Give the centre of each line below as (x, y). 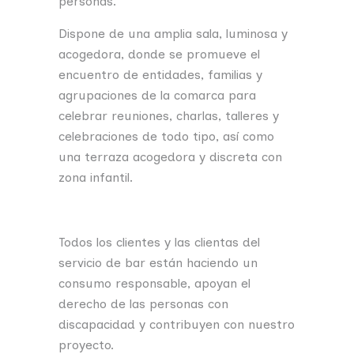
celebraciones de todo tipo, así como (166, 136)
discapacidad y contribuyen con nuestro (177, 324)
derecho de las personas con (143, 303)
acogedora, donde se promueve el (159, 54)
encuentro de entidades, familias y (160, 74)
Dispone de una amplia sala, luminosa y (173, 33)
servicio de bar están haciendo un (158, 262)
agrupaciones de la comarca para (157, 95)
